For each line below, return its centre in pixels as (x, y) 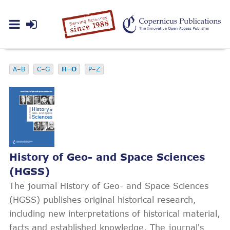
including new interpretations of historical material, (115, 213)
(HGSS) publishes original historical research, (103, 199)
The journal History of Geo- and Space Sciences (109, 186)
